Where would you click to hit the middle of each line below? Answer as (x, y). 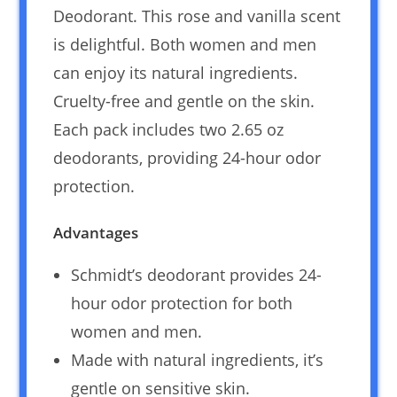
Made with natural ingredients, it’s (198, 359)
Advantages (96, 232)
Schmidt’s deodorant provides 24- (197, 274)
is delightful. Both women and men (185, 44)
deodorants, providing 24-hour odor (187, 157)
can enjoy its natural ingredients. (176, 72)
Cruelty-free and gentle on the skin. (184, 101)
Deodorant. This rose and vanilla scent (197, 16)
